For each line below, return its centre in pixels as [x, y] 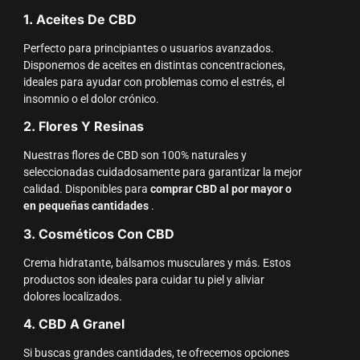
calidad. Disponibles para [86, 190]
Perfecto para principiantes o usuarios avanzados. [148, 48]
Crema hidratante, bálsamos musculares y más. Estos [157, 263]
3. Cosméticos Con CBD [98, 233]
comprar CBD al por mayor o [221, 190]
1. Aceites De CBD [80, 19]
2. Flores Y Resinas [83, 127]
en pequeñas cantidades [86, 207]
